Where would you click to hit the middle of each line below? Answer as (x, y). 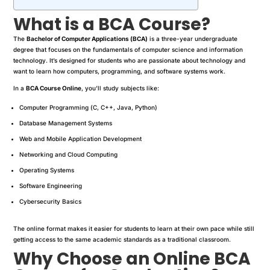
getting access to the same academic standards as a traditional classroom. (122, 239)
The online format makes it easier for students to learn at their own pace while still (134, 228)
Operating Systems (47, 170)
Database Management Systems (66, 123)
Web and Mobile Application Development (81, 138)
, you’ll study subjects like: (121, 88)
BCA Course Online (54, 88)
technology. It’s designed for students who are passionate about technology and (130, 60)
